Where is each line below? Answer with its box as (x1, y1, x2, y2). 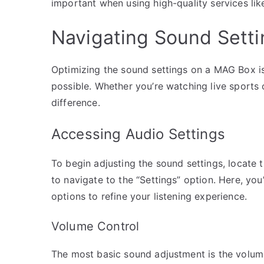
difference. (51, 96, 100, 108)
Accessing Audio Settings (51, 125, 225, 143)
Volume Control (51, 219, 140, 233)
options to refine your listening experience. (51, 190, 247, 202)
